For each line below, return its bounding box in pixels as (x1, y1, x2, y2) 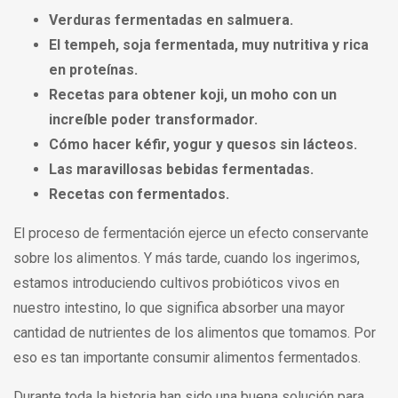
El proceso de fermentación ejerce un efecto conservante (13, 225, 369, 243)
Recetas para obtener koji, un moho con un (49, 86, 337, 104)
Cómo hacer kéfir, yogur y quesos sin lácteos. (49, 136, 357, 154)
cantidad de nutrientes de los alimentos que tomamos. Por (13, 324, 376, 342)
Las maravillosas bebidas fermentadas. (49, 161, 314, 179)
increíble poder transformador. (49, 111, 258, 129)
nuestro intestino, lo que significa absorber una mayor (13, 299, 345, 317)
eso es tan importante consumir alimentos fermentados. (13, 349, 361, 367)
